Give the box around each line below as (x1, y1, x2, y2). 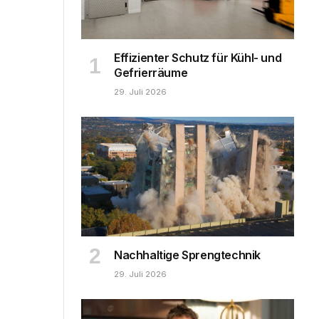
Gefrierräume (114, 65, 188, 80)
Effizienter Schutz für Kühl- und (114, 50, 282, 65)
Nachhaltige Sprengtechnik (114, 248, 261, 262)
